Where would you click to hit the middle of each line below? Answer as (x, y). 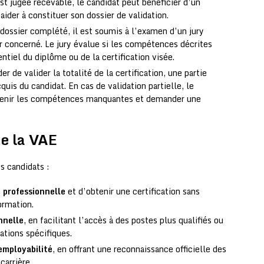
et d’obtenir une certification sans (133, 192)
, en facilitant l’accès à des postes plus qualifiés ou (123, 220)
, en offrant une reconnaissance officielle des (139, 249)
